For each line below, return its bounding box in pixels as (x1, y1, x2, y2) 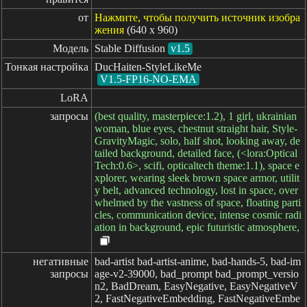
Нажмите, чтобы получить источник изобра (95, 12, 300, 23)
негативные (33, 256, 88, 267)
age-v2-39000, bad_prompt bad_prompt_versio (95, 268, 299, 280)
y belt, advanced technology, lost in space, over (95, 184, 298, 196)
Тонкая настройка (5, 61, 88, 73)
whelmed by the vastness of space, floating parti (95, 197, 301, 208)
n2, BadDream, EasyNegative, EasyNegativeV (95, 280, 298, 292)
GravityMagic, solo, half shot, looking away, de (95, 135, 300, 147)
